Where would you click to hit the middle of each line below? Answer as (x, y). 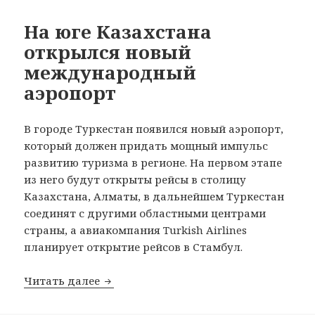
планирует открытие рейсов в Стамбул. (134, 247)
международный (110, 73)
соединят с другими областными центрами (145, 213)
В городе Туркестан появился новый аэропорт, (154, 129)
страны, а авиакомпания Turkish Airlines (136, 230)
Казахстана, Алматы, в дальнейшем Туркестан (154, 197)
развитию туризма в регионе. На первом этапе (153, 163)
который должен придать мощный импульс (146, 146)
